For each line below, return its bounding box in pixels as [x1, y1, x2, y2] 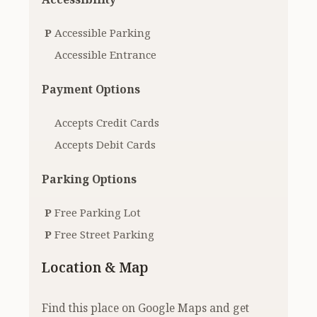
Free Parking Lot [54, 205, 142, 220]
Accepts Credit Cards [54, 115, 160, 130]
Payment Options [42, 81, 141, 98]
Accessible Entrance [54, 47, 157, 62]
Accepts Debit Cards [54, 137, 156, 152]
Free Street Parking [54, 227, 155, 242]
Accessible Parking [54, 25, 151, 40]
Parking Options [42, 171, 137, 188]
